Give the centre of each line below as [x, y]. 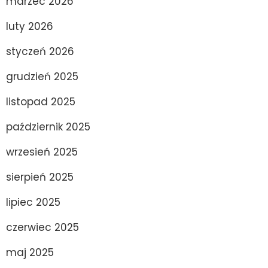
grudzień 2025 [42, 76]
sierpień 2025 [40, 177]
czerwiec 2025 [42, 227]
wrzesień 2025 [42, 152]
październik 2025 [48, 127]
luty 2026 [30, 26]
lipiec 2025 [33, 202]
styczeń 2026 [40, 51]
